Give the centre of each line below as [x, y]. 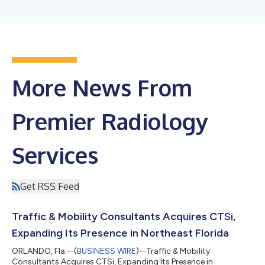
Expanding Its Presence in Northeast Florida [120, 233]
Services [55, 155]
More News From [102, 87]
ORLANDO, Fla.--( [44, 251]
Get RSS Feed [50, 186]
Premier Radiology [110, 121]
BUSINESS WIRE [106, 251]
